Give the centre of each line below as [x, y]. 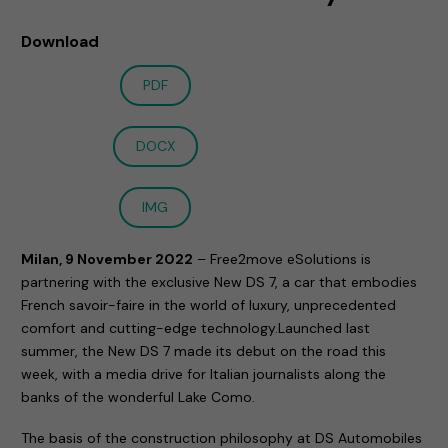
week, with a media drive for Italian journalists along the [204, 373]
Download [60, 41]
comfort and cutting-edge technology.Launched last [196, 327]
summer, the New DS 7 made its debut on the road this [204, 350]
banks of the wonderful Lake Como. [138, 396]
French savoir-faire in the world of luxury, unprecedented [209, 304]
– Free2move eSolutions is [284, 258]
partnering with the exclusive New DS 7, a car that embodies [219, 281]
